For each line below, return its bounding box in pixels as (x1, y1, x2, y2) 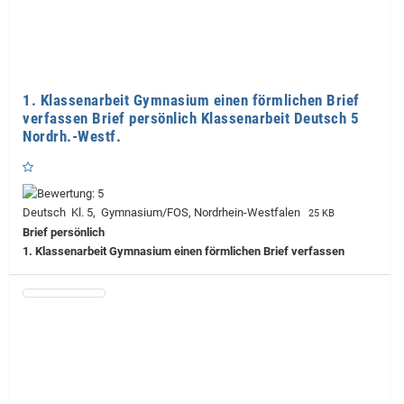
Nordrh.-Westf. (23, 126, 121, 145)
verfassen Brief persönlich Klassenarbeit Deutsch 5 (23, 108, 359, 127)
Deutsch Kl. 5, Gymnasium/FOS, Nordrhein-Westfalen (23, 205, 306, 219)
